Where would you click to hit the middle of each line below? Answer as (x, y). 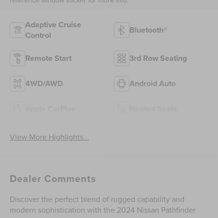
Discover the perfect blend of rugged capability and (97, 199)
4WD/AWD (44, 83)
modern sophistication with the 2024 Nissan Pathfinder (103, 210)
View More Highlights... (50, 136)
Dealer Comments (53, 179)
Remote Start (49, 58)
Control (38, 35)
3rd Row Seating (158, 58)
